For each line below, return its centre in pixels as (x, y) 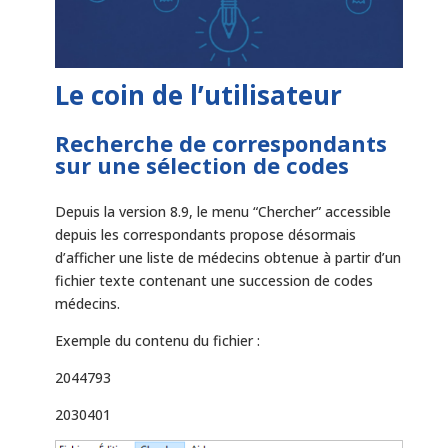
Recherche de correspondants (220, 143)
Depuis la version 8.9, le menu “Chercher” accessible (222, 212)
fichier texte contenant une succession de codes (213, 281)
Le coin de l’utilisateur (198, 95)
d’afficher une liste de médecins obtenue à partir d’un (227, 258)
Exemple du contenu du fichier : (157, 341)
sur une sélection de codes (201, 165)
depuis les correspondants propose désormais (205, 235)
